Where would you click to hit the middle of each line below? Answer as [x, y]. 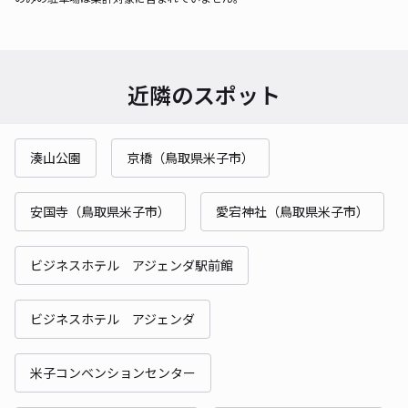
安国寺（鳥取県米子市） [100, 211]
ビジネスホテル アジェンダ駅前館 [132, 265]
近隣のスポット [204, 94]
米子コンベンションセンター [113, 372]
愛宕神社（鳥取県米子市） [292, 211]
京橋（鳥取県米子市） [190, 157]
